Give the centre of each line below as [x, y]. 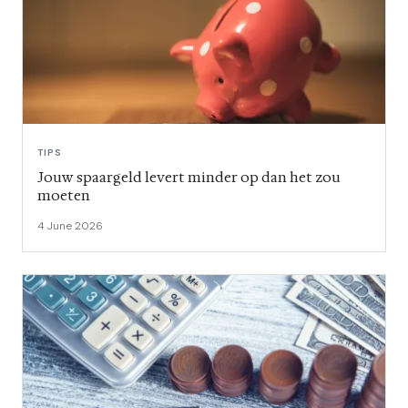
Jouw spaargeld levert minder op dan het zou [189, 178]
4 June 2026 [70, 226]
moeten [64, 196]
